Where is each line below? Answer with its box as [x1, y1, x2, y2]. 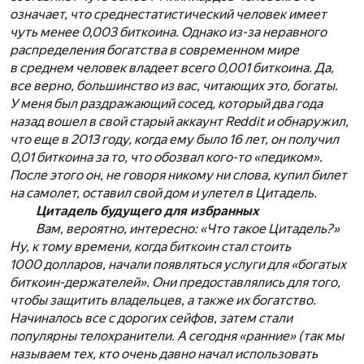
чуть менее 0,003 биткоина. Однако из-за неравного [10, 24, 327, 41]
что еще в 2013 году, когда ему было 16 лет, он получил [10, 132, 339, 148]
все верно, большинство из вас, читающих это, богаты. [10, 78, 338, 94]
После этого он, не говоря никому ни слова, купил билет [10, 167, 347, 184]
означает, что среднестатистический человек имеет [10, 6, 327, 23]
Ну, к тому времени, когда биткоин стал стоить [10, 239, 291, 255]
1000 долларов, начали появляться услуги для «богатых [10, 257, 346, 273]
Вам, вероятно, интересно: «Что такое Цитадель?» [36, 221, 340, 237]
